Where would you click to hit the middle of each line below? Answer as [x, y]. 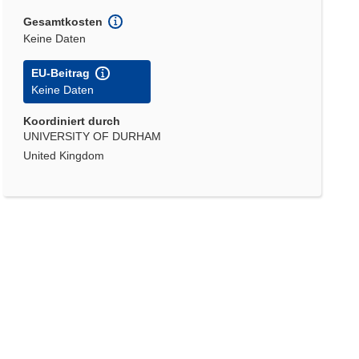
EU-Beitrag [61, 73]
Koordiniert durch [72, 121]
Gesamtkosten [63, 21]
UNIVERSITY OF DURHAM [93, 137]
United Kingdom [64, 156]
